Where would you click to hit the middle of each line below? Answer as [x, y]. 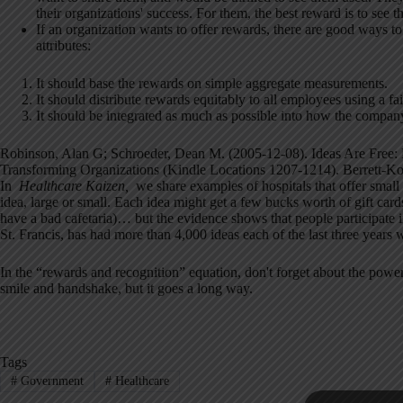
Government [50, 381]
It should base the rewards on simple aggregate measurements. [212, 84]
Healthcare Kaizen [72, 186]
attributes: [63, 46]
